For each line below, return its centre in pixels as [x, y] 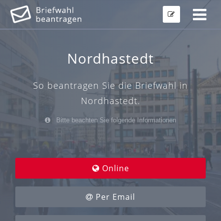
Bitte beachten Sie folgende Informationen [115, 120]
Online [114, 168]
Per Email [114, 197]
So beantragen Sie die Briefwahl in [110, 86]
